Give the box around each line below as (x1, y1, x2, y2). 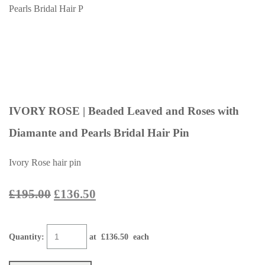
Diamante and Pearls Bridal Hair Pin (9, 127, 189, 139)
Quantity (9, 232, 41, 241)
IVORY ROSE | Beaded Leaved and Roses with (9, 105, 239, 117)
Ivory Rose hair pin (9, 157, 81, 167)
